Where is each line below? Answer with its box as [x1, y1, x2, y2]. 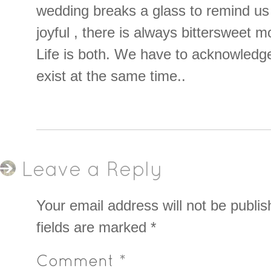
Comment [36, 255, 119, 269]
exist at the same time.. [36, 68, 186, 85]
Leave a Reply [22, 162, 163, 181]
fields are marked [36, 218, 151, 235]
